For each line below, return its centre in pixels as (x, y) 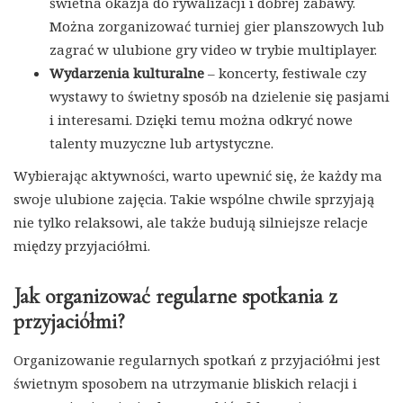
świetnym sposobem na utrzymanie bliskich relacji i (185, 383)
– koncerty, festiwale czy (285, 72)
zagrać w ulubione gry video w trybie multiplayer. (213, 49)
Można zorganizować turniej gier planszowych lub (217, 26)
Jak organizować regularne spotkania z (175, 296)
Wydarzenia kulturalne (127, 72)
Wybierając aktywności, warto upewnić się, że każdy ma (198, 175)
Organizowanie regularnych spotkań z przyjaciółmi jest (197, 359)
